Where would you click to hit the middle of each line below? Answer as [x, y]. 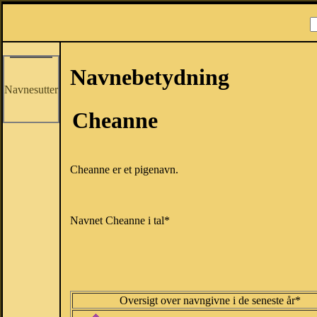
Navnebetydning [150, 77]
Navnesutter [31, 90]
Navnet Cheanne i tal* [120, 221]
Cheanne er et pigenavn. [124, 170]
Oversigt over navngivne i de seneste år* [210, 301]
